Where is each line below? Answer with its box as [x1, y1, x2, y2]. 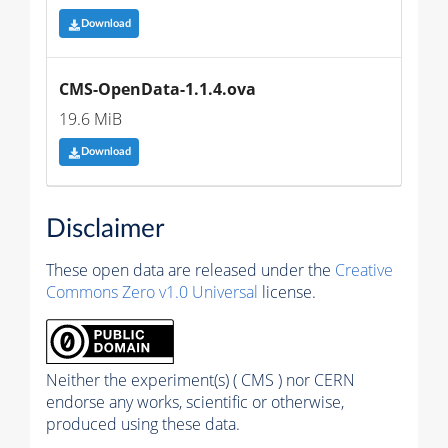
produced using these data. [46, 412, 240, 435]
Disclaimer [46, 215, 164, 242]
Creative [335, 258, 393, 281]
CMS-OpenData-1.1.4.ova [59, 77, 256, 100]
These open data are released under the [46, 258, 335, 281]
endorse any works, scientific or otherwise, [46, 390, 344, 413]
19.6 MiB [59, 107, 122, 130]
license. [258, 280, 316, 303]
